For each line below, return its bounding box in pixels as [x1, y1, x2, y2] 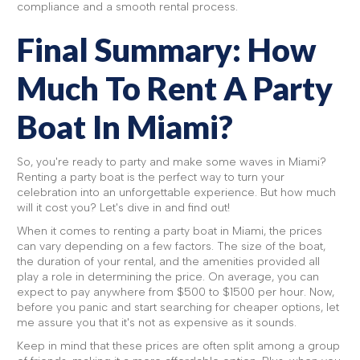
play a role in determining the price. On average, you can [17, 270, 319, 284]
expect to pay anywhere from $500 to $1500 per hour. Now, [17, 285, 334, 299]
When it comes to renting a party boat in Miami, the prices [17, 224, 322, 238]
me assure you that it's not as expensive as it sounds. [17, 316, 297, 329]
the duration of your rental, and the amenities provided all [17, 255, 320, 268]
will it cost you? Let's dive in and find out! [17, 201, 230, 215]
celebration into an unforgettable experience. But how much [17, 186, 336, 199]
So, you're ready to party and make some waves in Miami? [17, 155, 326, 169]
